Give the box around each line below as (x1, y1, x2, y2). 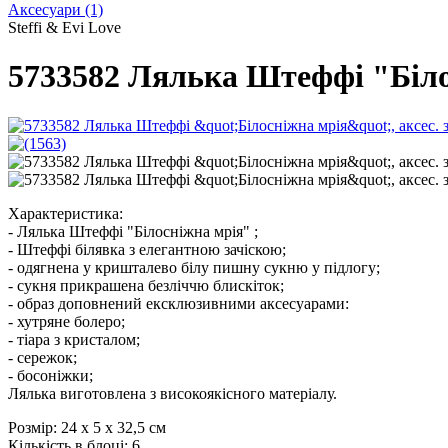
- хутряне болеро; (8, 312, 125, 330)
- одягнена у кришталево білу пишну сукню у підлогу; (8, 258, 380, 276)
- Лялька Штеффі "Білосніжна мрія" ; (8, 222, 258, 240)
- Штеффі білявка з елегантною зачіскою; (8, 240, 286, 258)
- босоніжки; (8, 366, 93, 384)
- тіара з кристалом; (8, 330, 140, 348)
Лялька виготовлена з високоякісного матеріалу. (8, 384, 337, 402)
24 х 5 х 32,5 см (57, 418, 166, 436)
